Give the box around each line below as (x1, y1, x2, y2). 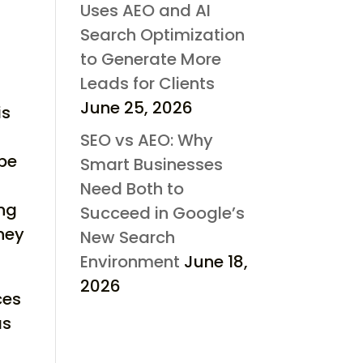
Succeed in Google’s (79, 201, 245, 224)
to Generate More (79, 47, 221, 70)
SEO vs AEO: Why (79, 128, 213, 152)
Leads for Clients (79, 71, 215, 95)
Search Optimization (79, 23, 245, 46)
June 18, (183, 250, 248, 273)
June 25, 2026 (79, 96, 193, 119)
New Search (79, 225, 175, 249)
